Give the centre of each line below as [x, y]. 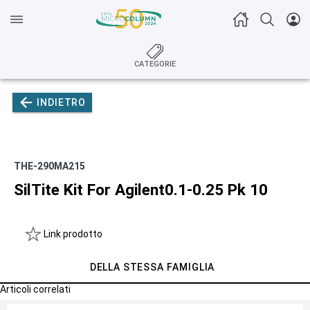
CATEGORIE [155, 64]
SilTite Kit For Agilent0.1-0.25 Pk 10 [141, 190]
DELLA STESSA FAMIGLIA [152, 267]
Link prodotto [73, 234]
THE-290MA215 [49, 166]
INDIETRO [62, 102]
